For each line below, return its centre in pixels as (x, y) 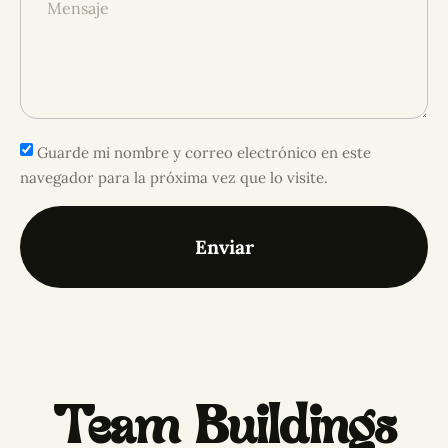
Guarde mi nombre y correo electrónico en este (204, 152)
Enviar (224, 247)
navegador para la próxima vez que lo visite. (174, 177)
